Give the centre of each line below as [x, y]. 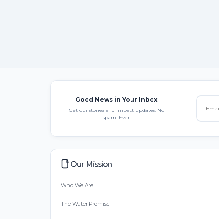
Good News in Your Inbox [116, 99]
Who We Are [77, 185]
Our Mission [91, 164]
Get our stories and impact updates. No [116, 110]
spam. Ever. [116, 117]
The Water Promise [85, 204]
